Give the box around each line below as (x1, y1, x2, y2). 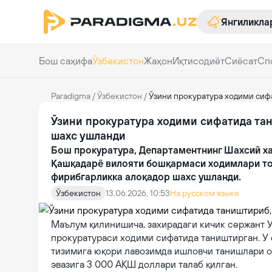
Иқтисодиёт (172, 55, 225, 66)
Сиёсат (225, 55, 257, 66)
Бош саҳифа (39, 55, 92, 66)
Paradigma (51, 91, 90, 101)
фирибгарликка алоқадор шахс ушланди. (51, 171, 241, 182)
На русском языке (170, 188, 239, 198)
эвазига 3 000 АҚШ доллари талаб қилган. (51, 259, 237, 270)
